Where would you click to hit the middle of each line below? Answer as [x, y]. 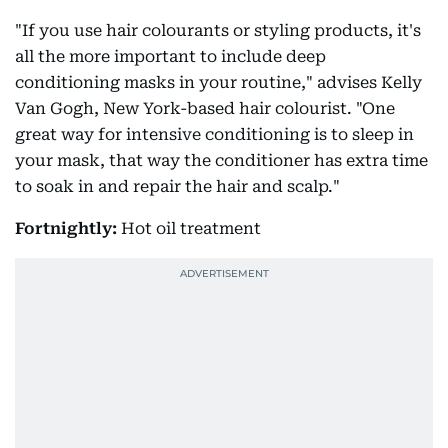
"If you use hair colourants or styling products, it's [218, 30]
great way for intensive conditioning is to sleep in [214, 134]
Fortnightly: [66, 228]
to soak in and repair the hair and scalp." [177, 186]
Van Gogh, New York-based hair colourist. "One [205, 108]
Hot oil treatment [189, 228]
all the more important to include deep [170, 56]
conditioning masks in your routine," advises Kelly [218, 82]
